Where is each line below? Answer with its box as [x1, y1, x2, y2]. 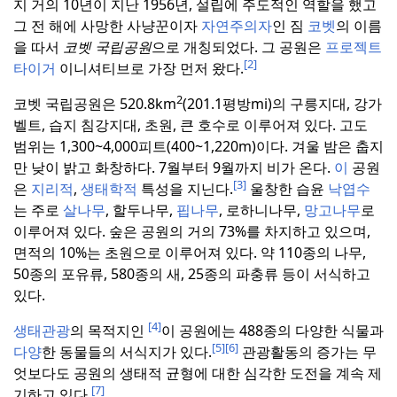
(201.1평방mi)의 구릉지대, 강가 [183, 94, 382, 114]
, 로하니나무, [219, 200, 304, 221]
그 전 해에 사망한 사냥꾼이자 [13, 16, 201, 36]
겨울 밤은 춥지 [288, 136, 384, 157]
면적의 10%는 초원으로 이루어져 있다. [13, 243, 257, 263]
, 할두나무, [105, 200, 176, 221]
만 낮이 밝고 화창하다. [13, 158, 155, 178]
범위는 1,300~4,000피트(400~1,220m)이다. [13, 136, 288, 157]
